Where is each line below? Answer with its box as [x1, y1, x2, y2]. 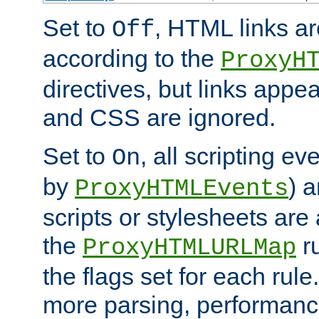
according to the [43, 44, 221, 72]
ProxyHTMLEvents [75, 174, 288, 202]
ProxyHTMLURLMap [83, 234, 296, 261]
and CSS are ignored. [43, 103, 276, 131]
